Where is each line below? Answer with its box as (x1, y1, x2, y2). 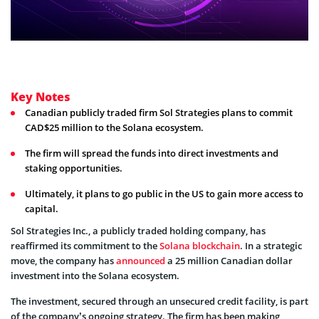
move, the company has (11, 253, 116, 267)
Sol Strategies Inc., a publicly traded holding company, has (11, 224, 266, 237)
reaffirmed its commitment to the (11, 239, 159, 252)
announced (116, 253, 165, 267)
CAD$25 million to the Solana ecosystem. (25, 120, 204, 134)
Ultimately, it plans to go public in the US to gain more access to (25, 187, 303, 200)
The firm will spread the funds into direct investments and (25, 146, 278, 159)
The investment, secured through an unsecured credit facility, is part (11, 294, 308, 308)
